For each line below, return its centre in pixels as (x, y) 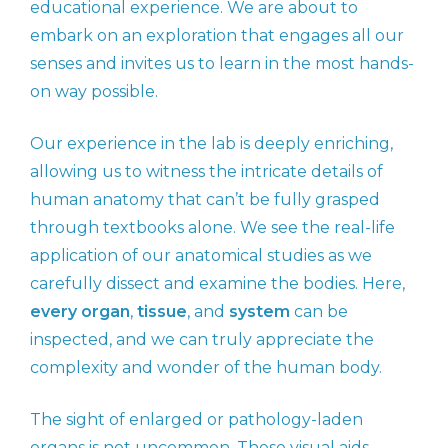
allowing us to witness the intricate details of (206, 172)
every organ (80, 312)
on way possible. (94, 92)
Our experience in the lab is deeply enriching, (211, 144)
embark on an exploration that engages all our (217, 36)
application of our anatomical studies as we (201, 256)
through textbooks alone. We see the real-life (212, 228)
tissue (162, 312)
